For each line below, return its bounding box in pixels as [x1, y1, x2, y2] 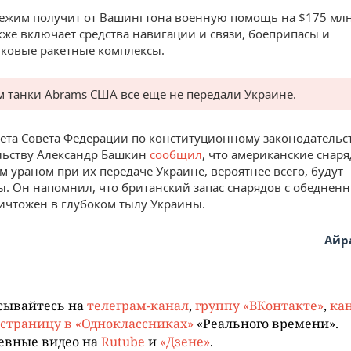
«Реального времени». [194, 315, 338, 332]
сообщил [150, 147, 202, 163]
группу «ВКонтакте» [195, 297, 324, 314]
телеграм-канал [87, 297, 189, 314]
